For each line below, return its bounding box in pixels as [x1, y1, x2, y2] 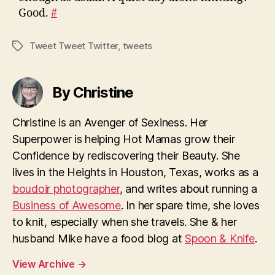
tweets [122, 39, 153, 52]
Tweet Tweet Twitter [29, 39, 118, 52]
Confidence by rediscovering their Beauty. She [12, 149, 240, 162]
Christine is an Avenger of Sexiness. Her [12, 115, 208, 129]
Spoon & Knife [185, 231, 255, 245]
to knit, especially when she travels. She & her [12, 215, 237, 228]
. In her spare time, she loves [120, 198, 260, 212]
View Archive [12, 257, 77, 270]
